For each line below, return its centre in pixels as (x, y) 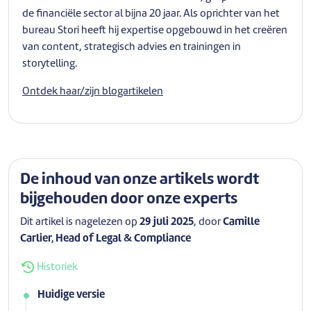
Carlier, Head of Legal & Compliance (106, 239)
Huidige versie (71, 295)
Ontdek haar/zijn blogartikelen (93, 92)
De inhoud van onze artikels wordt (140, 179)
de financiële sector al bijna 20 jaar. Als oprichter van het (151, 14)
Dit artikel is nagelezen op (80, 222)
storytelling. (50, 64)
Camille (241, 222)
